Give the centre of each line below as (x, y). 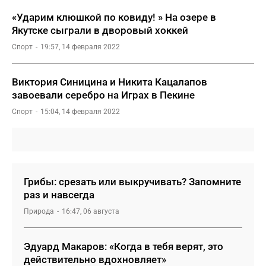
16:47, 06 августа (91, 211)
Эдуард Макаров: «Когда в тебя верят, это (123, 246)
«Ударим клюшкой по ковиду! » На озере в (114, 17)
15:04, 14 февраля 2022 (80, 112)
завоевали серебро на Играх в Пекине (103, 95)
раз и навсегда (59, 195)
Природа (39, 211)
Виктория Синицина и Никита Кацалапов (110, 82)
